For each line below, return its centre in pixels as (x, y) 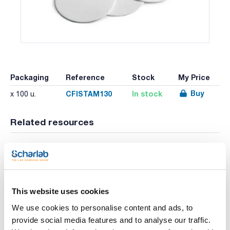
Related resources (52, 122)
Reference (85, 78)
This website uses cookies (61, 191)
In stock (147, 94)
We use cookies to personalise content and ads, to (102, 207)
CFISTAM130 (89, 94)
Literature (59, 149)
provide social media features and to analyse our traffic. (111, 220)
